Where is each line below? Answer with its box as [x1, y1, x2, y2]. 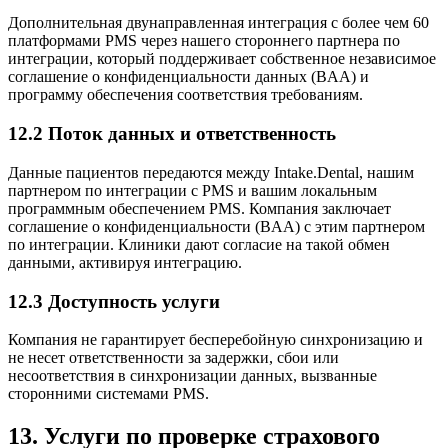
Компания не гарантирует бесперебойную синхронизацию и [8, 331, 423, 349]
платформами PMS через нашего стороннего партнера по [8, 32, 400, 50]
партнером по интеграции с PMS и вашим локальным [8, 181, 377, 199]
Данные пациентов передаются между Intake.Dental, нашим [8, 163, 414, 181]
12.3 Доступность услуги [8, 290, 220, 312]
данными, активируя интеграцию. [8, 253, 242, 271]
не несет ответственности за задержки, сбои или [8, 349, 339, 367]
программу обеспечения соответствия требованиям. [8, 86, 363, 104]
